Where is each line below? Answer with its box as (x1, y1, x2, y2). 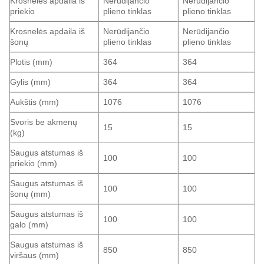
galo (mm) (10, 220, 48, 230)
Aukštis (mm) (10, 97, 59, 107)
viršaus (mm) (10, 250, 59, 260)
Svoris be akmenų (10, 117, 77, 127)
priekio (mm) (10, 159, 57, 169)
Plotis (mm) (10, 57, 52, 67)
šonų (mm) (10, 189, 51, 199)
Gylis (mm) (10, 77, 51, 87)
